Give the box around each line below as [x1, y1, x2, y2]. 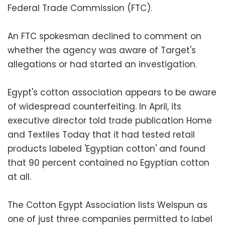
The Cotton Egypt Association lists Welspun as [8, 198, 207, 211]
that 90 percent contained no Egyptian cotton [8, 156, 209, 169]
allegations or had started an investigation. [8, 58, 197, 70]
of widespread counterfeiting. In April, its [8, 100, 181, 113]
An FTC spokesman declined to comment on [8, 30, 201, 42]
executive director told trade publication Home [8, 114, 212, 127]
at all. [8, 170, 31, 183]
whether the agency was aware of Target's [8, 44, 196, 56]
